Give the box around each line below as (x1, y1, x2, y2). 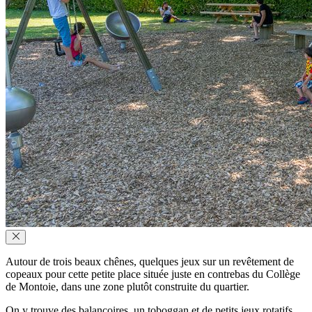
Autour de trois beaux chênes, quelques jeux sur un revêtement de (6, 255, 294, 267)
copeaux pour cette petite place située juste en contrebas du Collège (6, 267, 300, 280)
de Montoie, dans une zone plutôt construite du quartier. (6, 280, 249, 292)
